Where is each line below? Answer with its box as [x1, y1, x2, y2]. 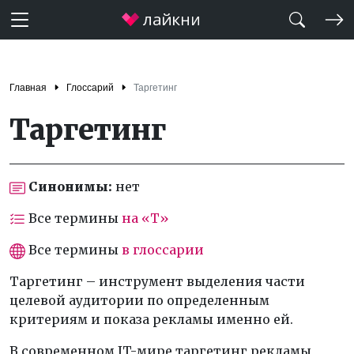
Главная [9, 82, 47, 93]
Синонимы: [28, 179, 112, 194]
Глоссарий [66, 82, 114, 93]
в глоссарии [122, 242, 204, 258]
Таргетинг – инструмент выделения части [9, 273, 305, 289]
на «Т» [122, 210, 169, 226]
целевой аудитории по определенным [9, 292, 269, 308]
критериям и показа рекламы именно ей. [9, 311, 293, 327]
